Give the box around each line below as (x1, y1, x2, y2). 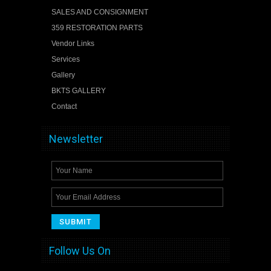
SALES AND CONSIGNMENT (51, 7, 148, 16)
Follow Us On (49, 244, 111, 258)
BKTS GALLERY (51, 86, 106, 95)
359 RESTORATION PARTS (51, 23, 143, 32)
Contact (51, 102, 77, 111)
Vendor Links (51, 39, 94, 48)
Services (51, 54, 80, 64)
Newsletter (49, 132, 103, 146)
